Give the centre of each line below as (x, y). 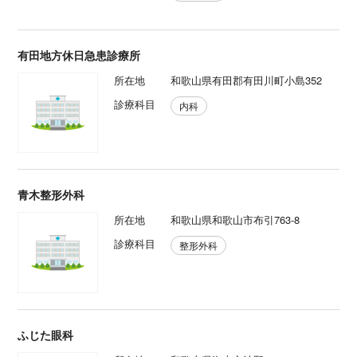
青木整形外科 (51, 195)
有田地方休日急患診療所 (79, 55)
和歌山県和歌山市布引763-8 (235, 220)
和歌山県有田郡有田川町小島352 (246, 80)
